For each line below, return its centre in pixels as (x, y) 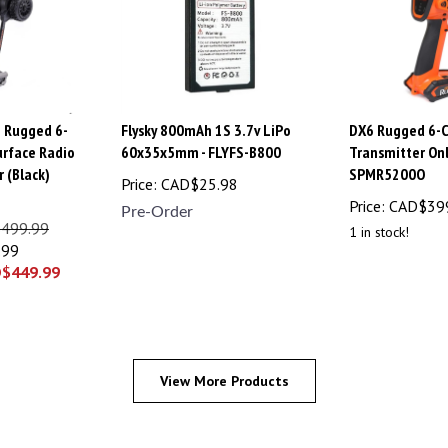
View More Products (224, 372)
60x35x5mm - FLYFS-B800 (201, 143)
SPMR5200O (387, 165)
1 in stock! (379, 223)
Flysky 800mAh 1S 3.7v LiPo (206, 121)
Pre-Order (157, 203)
